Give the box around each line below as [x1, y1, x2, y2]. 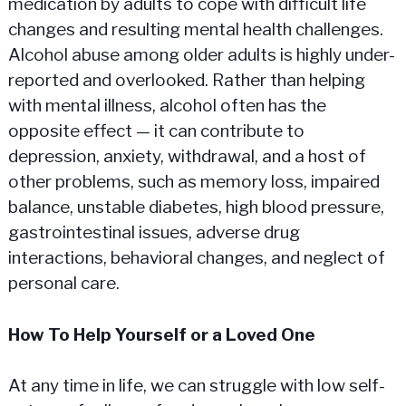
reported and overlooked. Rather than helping [7, 70, 365, 92]
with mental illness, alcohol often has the [7, 95, 326, 117]
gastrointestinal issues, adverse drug [7, 222, 300, 244]
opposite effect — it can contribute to [7, 121, 304, 142]
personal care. [7, 273, 120, 295]
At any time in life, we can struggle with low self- [7, 375, 385, 397]
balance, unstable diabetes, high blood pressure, [7, 197, 384, 218]
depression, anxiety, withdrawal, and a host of [7, 146, 366, 168]
